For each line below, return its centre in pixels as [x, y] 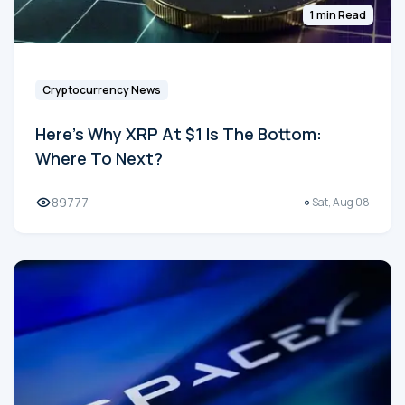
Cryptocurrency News [102, 90]
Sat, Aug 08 [341, 202]
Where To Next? [99, 159]
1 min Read [338, 15]
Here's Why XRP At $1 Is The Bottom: [179, 134]
